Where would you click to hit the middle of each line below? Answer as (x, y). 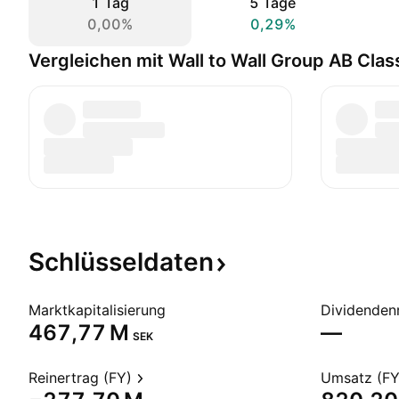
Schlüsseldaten (121, 262)
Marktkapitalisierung (97, 310)
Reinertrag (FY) (80, 378)
